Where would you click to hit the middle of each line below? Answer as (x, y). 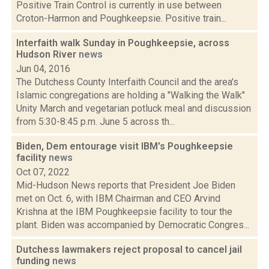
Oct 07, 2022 (43, 172)
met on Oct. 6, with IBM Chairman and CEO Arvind (118, 198)
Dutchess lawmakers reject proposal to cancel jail (129, 249)
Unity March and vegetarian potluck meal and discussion (134, 108)
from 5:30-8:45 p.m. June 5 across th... (95, 122)
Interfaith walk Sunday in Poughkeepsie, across (123, 43)
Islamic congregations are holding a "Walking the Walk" (131, 95)
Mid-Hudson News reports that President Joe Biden (126, 185)
